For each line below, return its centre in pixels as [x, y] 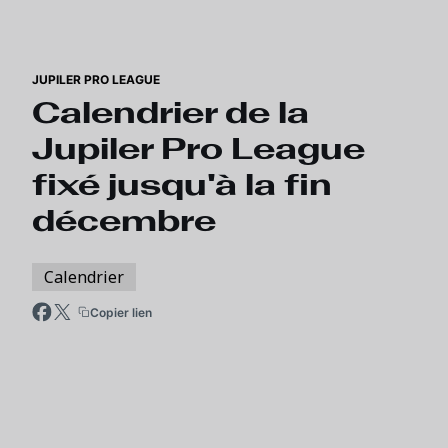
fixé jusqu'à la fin [182, 185]
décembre [124, 221]
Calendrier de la [170, 113]
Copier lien [121, 312]
